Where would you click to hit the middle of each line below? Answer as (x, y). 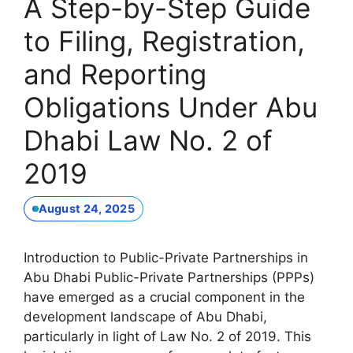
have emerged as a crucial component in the (164, 297)
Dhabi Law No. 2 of (148, 140)
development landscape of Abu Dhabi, (145, 316)
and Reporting (115, 74)
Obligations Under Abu (171, 107)
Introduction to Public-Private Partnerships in (166, 257)
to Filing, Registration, (164, 41)
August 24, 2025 (86, 209)
